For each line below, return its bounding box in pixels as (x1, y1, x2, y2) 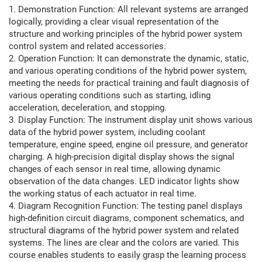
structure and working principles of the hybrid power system (9, 29, 242, 39)
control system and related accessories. (9, 41, 166, 51)
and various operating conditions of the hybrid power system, (9, 65, 247, 76)
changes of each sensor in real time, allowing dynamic (9, 164, 220, 174)
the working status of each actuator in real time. (9, 188, 196, 199)
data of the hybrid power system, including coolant (9, 127, 205, 137)
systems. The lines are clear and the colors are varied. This (9, 237, 239, 248)
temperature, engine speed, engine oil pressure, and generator (9, 139, 248, 150)
